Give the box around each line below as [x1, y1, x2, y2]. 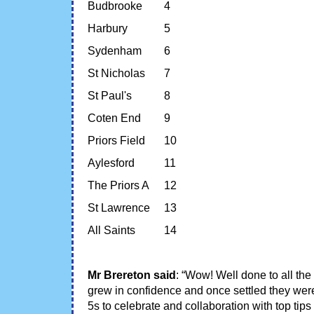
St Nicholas [88, 67, 145, 79]
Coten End [88, 111, 141, 124]
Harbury [88, 22, 128, 34]
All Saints [88, 224, 135, 236]
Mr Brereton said [88, 268, 176, 281]
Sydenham [88, 44, 142, 57]
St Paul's [88, 89, 132, 102]
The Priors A [88, 179, 149, 191]
